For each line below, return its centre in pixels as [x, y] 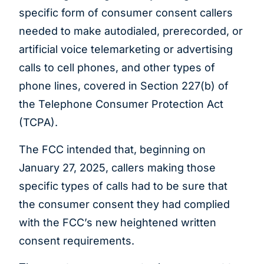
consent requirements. [77, 240]
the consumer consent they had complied [124, 204]
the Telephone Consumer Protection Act [121, 104]
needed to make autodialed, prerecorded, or [131, 31]
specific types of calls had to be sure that [123, 186]
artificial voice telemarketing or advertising [126, 49]
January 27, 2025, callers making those [117, 167]
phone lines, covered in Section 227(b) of [124, 86]
